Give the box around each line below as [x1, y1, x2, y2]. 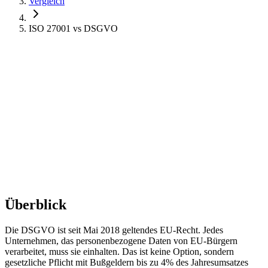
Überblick [5, 196, 66, 212]
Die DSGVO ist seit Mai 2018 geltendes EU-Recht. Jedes [5, 224, 223, 235]
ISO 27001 [29, 23, 71, 33]
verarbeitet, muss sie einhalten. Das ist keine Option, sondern [5, 246, 234, 257]
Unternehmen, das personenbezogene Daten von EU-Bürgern [5, 235, 237, 246]
